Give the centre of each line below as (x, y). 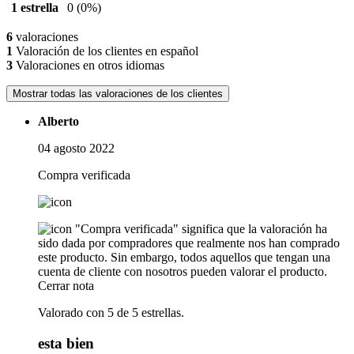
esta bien (66, 343)
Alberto (58, 122)
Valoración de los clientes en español (105, 51)
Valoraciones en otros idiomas (88, 66)
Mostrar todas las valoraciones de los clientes (118, 94)
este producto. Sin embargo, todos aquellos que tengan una (184, 258)
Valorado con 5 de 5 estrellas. (111, 313)
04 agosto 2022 (76, 149)
